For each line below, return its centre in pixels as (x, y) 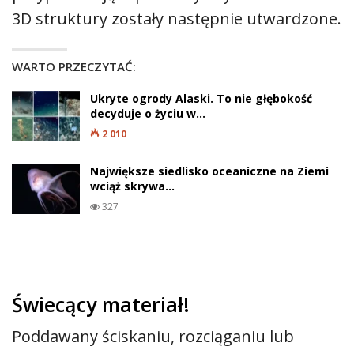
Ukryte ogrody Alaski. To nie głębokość (201, 98)
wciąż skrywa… (132, 186)
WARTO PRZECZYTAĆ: (74, 66)
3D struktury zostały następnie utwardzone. (177, 19)
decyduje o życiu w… (148, 113)
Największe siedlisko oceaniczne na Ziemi (209, 171)
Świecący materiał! (101, 304)
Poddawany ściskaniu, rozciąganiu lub (153, 336)
